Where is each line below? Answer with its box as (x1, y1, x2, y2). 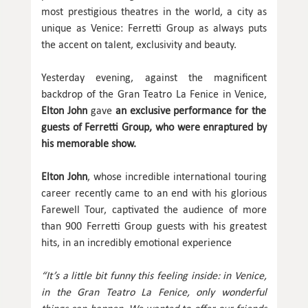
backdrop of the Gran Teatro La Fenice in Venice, (41, 87, 267, 100)
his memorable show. (41, 136, 136, 150)
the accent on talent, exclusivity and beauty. (41, 37, 236, 51)
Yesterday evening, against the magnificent (41, 70, 267, 84)
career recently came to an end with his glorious (41, 186, 267, 199)
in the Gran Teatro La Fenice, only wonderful (41, 285, 267, 298)
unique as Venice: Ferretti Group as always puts (41, 21, 267, 34)
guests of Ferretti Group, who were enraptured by (41, 120, 267, 133)
